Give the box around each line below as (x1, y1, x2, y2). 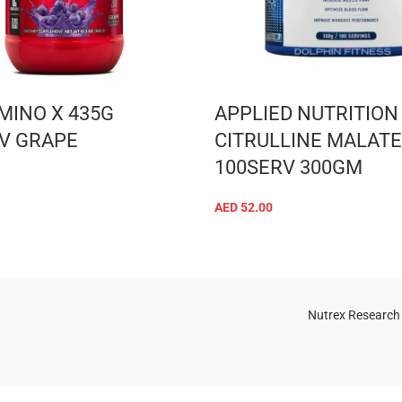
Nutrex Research (307, 307, 400, 322)
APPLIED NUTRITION (214, 101, 398, 125)
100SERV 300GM (214, 155, 363, 179)
